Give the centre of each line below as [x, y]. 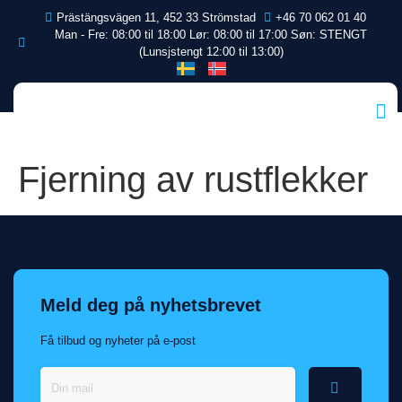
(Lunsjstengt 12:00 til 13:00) [211, 52]
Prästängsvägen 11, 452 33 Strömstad [156, 17]
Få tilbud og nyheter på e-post [118, 341]
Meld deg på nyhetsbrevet [151, 306]
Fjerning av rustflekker [193, 180]
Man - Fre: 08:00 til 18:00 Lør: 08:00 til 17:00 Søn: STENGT [211, 35]
